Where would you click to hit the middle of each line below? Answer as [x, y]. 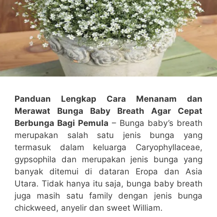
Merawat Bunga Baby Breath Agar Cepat [108, 111]
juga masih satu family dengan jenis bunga [108, 196]
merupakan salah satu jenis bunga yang [108, 135]
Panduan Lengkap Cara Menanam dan [108, 99]
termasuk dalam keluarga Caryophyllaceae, [108, 147]
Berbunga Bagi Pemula [62, 123]
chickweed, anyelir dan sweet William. [89, 208]
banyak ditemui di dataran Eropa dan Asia [108, 172]
